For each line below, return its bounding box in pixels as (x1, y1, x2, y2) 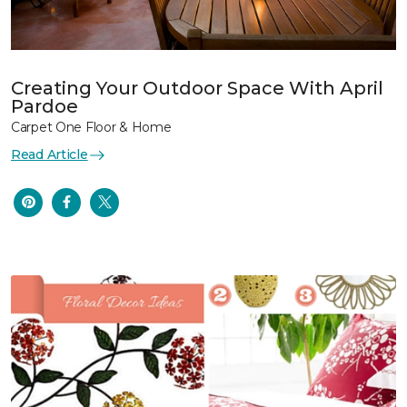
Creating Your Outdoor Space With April (11, 77, 383, 100)
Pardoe (11, 95, 78, 118)
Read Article (11, 146, 88, 164)
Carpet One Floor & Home (11, 119, 172, 136)
